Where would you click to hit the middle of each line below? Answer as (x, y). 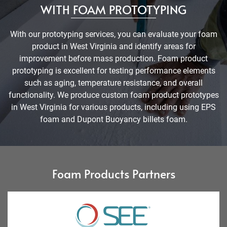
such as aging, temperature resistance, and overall (113, 83)
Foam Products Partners (113, 173)
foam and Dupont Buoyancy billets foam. (113, 119)
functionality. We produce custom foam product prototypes (113, 95)
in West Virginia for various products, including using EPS (113, 107)
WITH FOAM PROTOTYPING (113, 9)
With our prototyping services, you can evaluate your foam (113, 34)
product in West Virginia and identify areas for (113, 46)
